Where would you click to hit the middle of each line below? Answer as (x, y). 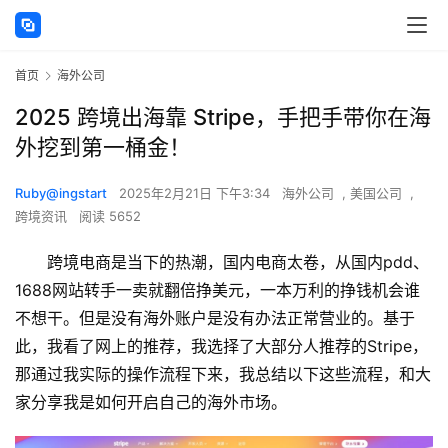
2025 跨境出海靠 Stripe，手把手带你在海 (223, 117)
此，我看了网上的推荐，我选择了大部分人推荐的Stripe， (221, 346)
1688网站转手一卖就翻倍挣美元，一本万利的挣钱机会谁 (217, 290)
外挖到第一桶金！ (103, 147)
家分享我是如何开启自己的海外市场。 (151, 402)
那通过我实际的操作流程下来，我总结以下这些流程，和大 (223, 374)
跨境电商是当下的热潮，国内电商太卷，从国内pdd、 (238, 262)
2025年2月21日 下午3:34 (196, 193)
